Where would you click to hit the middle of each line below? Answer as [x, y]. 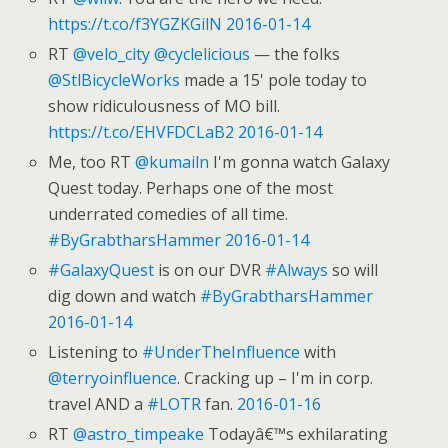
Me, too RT [92, 161]
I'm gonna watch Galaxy [300, 161]
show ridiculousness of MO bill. [164, 105]
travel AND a [98, 404]
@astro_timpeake [139, 434]
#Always [297, 270]
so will [353, 270]
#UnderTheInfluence [221, 352]
